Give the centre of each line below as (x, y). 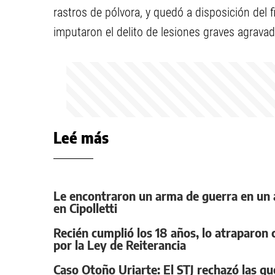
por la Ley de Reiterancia (120, 245)
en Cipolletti (85, 208)
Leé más (81, 137)
